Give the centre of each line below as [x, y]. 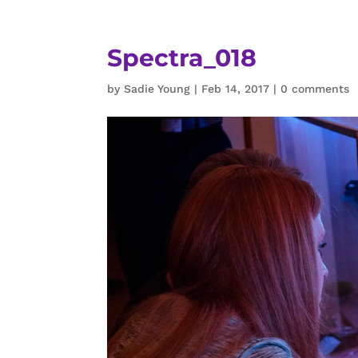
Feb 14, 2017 [236, 89]
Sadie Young [157, 89]
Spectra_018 [182, 58]
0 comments [315, 89]
